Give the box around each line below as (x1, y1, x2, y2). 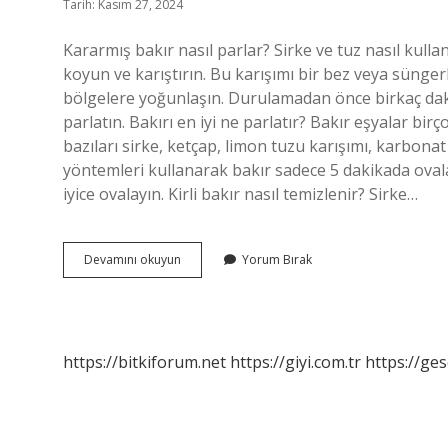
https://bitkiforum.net (63, 351, 226, 373)
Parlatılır (180, 286, 227, 303)
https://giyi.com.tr (230, 351, 361, 373)
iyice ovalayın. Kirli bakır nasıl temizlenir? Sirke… (63, 183, 418, 205)
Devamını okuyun (84, 251, 181, 268)
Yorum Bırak (242, 251, 312, 268)
